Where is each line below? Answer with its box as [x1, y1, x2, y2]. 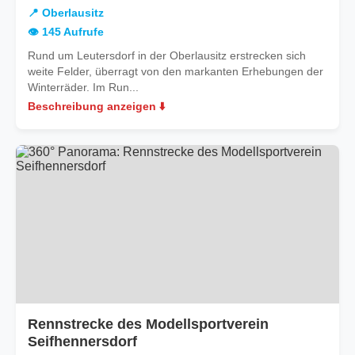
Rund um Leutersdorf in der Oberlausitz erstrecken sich [28, 48, 306, 62]
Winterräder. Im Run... [28, 80, 139, 94]
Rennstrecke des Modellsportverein [28, 315, 269, 332]
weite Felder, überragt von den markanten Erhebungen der [28, 64, 323, 78]
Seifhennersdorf [28, 333, 137, 349]
